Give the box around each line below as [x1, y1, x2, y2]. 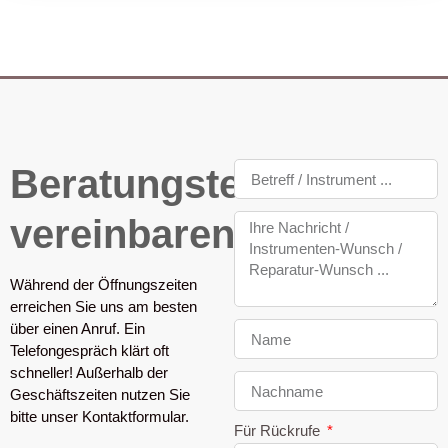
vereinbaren [10, 212, 235, 257]
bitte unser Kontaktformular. [10, 407, 193, 425]
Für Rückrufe [234, 422, 324, 440]
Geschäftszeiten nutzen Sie [10, 385, 190, 403]
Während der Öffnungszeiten [10, 275, 197, 293]
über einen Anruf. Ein [10, 319, 145, 337]
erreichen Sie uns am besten [10, 297, 197, 315]
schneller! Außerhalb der [10, 363, 168, 381]
